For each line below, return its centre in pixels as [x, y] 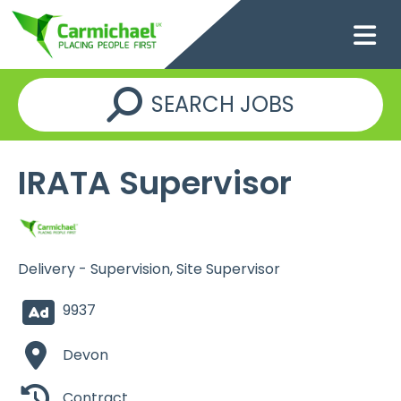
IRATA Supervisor [155, 183]
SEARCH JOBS [223, 105]
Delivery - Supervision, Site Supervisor [149, 269]
